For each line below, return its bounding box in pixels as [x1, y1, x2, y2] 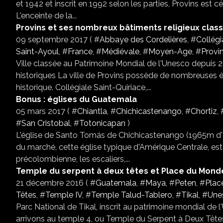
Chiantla [77, 107, 107, 116]
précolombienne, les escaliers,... [16, 154, 130, 164]
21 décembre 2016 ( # [16, 178, 96, 188]
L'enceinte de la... [16, 11, 77, 20]
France [68, 47, 93, 56]
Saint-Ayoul [16, 47, 59, 56]
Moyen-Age [148, 47, 192, 56]
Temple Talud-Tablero [91, 190, 172, 200]
